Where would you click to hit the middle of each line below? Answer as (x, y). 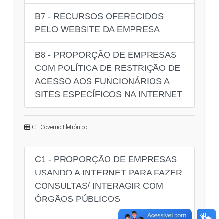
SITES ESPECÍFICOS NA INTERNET (109, 94)
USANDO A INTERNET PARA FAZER (109, 172)
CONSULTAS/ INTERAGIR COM (99, 186)
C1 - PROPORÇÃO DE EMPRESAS (106, 159)
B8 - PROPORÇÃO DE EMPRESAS (106, 55)
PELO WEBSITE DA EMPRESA (97, 29)
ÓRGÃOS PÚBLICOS (77, 199)
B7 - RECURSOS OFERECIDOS (99, 16)
